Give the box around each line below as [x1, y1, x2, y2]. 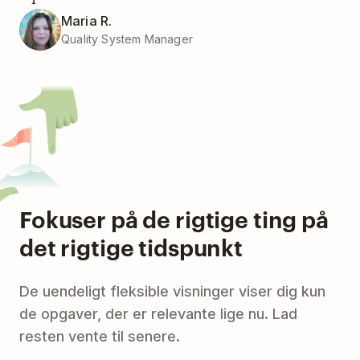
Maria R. [61, 13, 112, 30]
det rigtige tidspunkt [19, 231, 243, 263]
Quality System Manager [61, 32, 193, 47]
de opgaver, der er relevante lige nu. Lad [19, 305, 297, 323]
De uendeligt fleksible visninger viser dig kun [19, 283, 325, 301]
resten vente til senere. [19, 328, 180, 346]
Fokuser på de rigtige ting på [19, 203, 329, 235]
